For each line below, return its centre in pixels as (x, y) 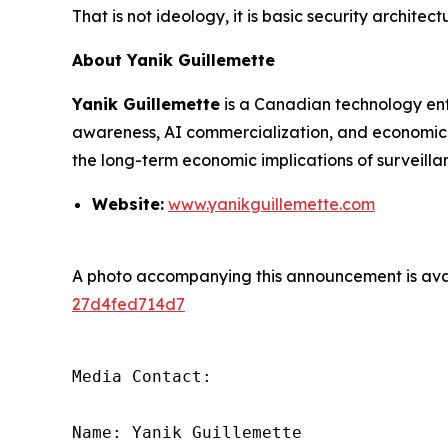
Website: (128, 204)
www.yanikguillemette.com (271, 204)
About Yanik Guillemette (173, 60)
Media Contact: (142, 376)
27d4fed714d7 (128, 304)
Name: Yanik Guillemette (187, 432)
